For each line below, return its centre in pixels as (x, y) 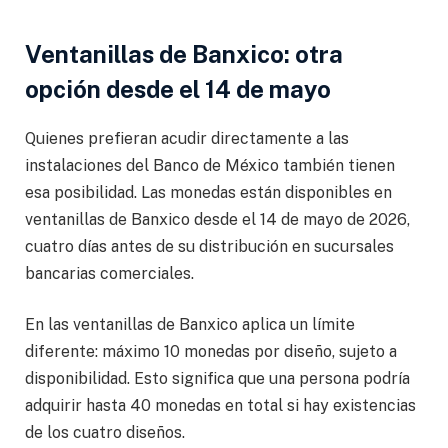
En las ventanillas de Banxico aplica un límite (190, 325)
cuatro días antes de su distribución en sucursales (209, 246)
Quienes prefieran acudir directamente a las (187, 138)
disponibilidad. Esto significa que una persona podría (217, 379)
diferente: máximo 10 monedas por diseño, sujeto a (211, 352)
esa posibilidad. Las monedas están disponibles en (208, 192)
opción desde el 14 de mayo (178, 88)
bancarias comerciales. (109, 273)
